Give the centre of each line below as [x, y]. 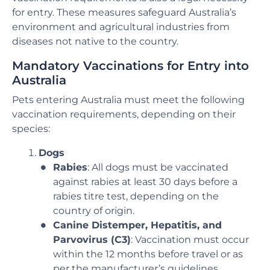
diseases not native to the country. [95, 41]
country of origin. [94, 211]
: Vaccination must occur [190, 240]
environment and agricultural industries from [121, 27]
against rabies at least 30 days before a [145, 182]
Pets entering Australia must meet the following [128, 100]
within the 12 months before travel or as [148, 254]
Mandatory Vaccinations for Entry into [130, 65]
